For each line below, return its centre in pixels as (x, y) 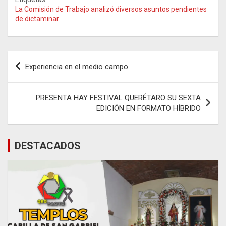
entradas (33, 91)
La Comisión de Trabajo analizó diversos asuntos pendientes (111, 9)
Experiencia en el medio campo (77, 66)
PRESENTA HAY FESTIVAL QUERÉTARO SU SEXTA (118, 98)
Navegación (41, 59)
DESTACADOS (48, 146)
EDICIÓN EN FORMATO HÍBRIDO (149, 108)
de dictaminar (37, 18)
